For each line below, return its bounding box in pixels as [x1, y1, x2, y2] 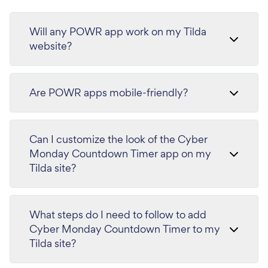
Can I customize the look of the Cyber [29, 132, 208, 147]
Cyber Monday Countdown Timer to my [29, 222, 220, 236]
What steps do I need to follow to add [29, 208, 206, 222]
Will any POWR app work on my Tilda [29, 25, 206, 39]
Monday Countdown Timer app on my [29, 147, 211, 161]
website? [29, 39, 72, 53]
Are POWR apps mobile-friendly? [29, 86, 188, 100]
